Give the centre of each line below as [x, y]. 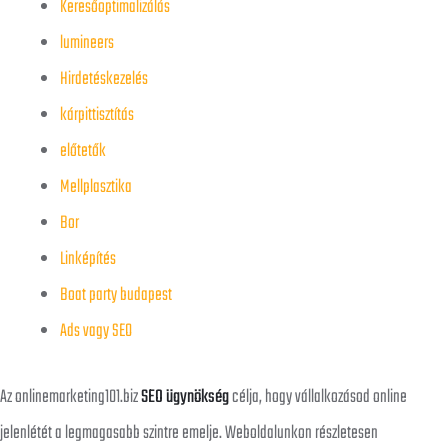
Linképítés [88, 260]
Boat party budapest [116, 296]
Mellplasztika [96, 188]
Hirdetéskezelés [104, 80]
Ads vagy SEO [96, 332]
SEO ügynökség [185, 398]
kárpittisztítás [97, 116]
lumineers [87, 44]
